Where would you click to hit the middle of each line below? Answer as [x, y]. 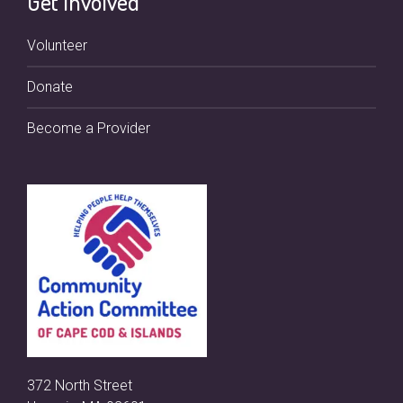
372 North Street [80, 386]
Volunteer [57, 45]
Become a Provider [89, 128]
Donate [50, 86]
